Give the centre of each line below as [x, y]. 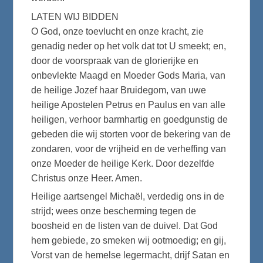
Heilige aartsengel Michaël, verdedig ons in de [128, 197]
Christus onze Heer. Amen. [87, 178]
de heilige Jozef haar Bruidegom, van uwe [119, 90]
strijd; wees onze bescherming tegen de [114, 211]
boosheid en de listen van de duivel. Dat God [125, 226]
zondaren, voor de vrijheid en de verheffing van [129, 149]
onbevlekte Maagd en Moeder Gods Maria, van [129, 75]
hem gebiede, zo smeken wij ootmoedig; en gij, [129, 241]
